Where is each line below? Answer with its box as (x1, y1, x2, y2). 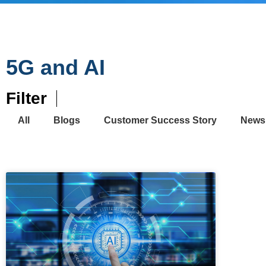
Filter (6, 89, 47, 108)
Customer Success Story (104, 115, 217, 126)
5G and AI (6, 55, 105, 80)
